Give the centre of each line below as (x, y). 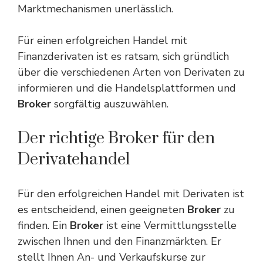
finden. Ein (44, 225)
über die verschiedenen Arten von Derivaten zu (131, 72)
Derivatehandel (74, 159)
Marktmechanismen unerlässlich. (95, 9)
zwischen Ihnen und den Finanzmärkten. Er (119, 241)
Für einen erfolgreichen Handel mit (102, 41)
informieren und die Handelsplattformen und (127, 88)
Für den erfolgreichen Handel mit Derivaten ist (131, 194)
